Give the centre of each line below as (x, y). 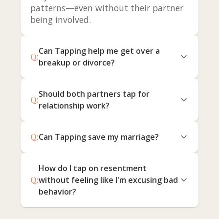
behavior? (57, 191)
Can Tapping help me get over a (99, 51)
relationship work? (74, 105)
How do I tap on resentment (92, 168)
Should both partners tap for (94, 94)
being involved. (60, 19)
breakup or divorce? (77, 62)
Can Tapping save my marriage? (99, 137)
